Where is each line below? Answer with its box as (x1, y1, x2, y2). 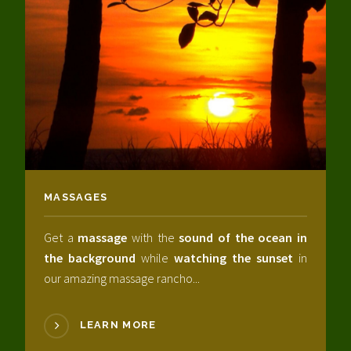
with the (127, 229, 179, 245)
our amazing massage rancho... (44, 270, 200, 286)
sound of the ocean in (179, 229, 308, 245)
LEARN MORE (79, 319, 157, 331)
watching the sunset (174, 249, 293, 266)
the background (44, 249, 136, 266)
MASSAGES (44, 191, 108, 204)
